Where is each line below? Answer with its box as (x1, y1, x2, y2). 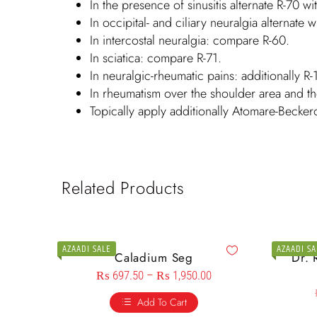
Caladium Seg (114, 249, 194, 267)
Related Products (62, 175, 185, 201)
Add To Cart (137, 295, 187, 310)
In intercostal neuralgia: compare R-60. (90, 31, 289, 50)
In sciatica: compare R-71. (90, 49, 221, 68)
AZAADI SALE (62, 241, 111, 258)
